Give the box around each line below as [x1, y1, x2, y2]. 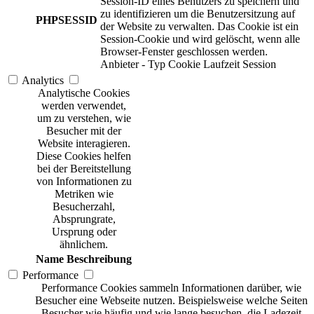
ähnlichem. [60, 238, 108, 251]
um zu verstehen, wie [36, 112, 131, 125]
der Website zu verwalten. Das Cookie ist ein [100, 20, 299, 33]
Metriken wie [54, 188, 114, 200]
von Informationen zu [36, 175, 132, 188]
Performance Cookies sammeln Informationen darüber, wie [41, 282, 301, 294]
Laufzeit [203, 58, 240, 71]
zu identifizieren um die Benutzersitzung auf [100, 8, 295, 20]
